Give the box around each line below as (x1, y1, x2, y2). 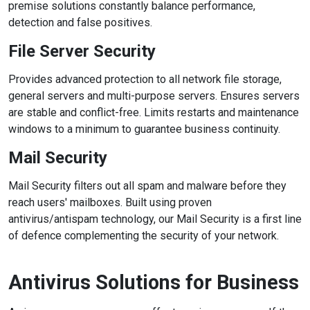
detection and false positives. (8, 16, 152, 29)
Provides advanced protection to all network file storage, (8, 73, 282, 86)
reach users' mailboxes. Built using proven (8, 196, 212, 209)
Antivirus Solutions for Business (8, 271, 299, 294)
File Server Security (8, 42, 156, 61)
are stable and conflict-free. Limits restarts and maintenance (8, 106, 299, 119)
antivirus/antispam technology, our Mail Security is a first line (8, 212, 302, 226)
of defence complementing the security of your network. (8, 229, 279, 242)
